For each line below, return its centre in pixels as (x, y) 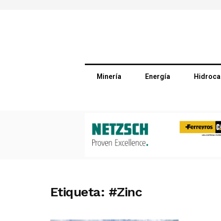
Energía (158, 76)
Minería (109, 76)
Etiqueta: (79, 192)
